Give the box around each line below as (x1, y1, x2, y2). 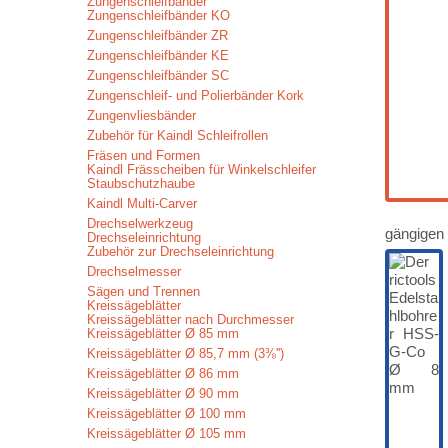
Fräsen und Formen (87, 148, 200, 163)
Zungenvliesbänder (87, 108, 196, 123)
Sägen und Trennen (87, 284, 200, 299)
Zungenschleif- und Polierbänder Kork (87, 88, 304, 103)
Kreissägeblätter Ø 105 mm (87, 426, 246, 441)
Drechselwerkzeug (87, 216, 193, 231)
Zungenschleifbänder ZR (87, 28, 228, 43)
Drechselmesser (87, 264, 181, 279)
